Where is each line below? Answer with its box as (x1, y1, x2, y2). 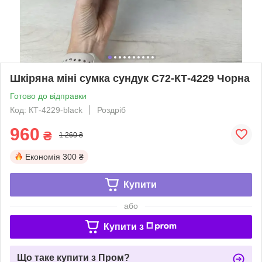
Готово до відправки (10, 91, 87, 101)
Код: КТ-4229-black (10, 105, 82, 115)
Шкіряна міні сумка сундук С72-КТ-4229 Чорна (10, 72, 250, 84)
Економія (25, 151, 60, 161)
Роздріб (97, 105, 126, 115)
